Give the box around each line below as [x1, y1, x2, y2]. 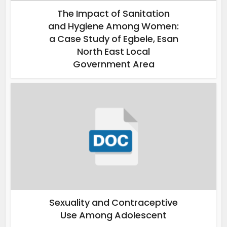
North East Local [77, 45, 150, 58]
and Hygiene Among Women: [48, 19, 179, 32]
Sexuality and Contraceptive [49, 196, 178, 209]
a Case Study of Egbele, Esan [49, 32, 178, 45]
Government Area [72, 57, 155, 70]
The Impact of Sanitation [57, 7, 170, 20]
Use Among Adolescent [60, 208, 167, 221]
